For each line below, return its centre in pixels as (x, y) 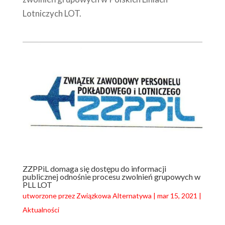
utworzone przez (49, 196)
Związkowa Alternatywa (114, 196)
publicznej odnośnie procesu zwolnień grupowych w (111, 177)
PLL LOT (37, 185)
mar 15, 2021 (177, 196)
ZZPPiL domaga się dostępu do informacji (94, 169)
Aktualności (41, 210)
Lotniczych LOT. (52, 14)
